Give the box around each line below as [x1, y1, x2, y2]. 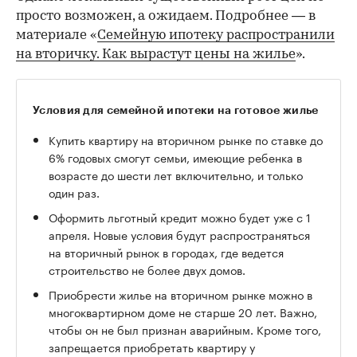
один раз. [49, 182, 100, 201]
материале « [16, 28, 97, 42]
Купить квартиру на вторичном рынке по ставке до [49, 130, 323, 148]
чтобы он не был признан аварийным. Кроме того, [49, 320, 321, 338]
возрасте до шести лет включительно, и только [49, 165, 303, 183]
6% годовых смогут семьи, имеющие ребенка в [49, 147, 302, 166]
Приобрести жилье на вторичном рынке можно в [49, 284, 312, 303]
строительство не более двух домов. [49, 260, 245, 278]
